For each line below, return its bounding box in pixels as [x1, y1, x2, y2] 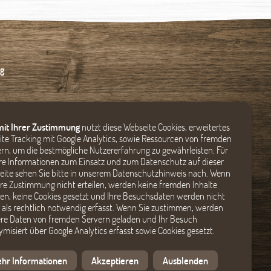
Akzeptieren [91, 253, 139, 267]
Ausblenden [163, 253, 208, 267]
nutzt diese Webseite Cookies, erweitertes [80, 120, 230, 134]
